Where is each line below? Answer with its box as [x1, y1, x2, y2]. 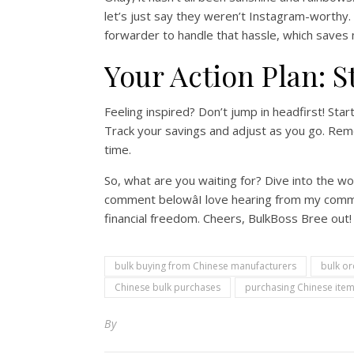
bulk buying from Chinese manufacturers [115, 259, 296, 273]
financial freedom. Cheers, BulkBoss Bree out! [104, 210, 352, 226]
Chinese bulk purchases [115, 281, 220, 294]
